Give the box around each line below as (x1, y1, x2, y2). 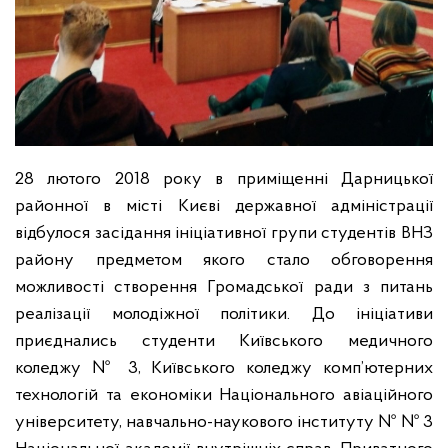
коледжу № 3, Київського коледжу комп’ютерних (15, 358, 433, 378)
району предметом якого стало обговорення (15, 250, 433, 270)
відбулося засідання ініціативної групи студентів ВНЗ (15, 223, 433, 243)
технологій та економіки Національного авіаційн (15, 385, 407, 405)
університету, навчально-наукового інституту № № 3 (15, 412, 433, 432)
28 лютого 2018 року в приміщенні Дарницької (15, 169, 433, 189)
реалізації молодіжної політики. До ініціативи (15, 304, 433, 324)
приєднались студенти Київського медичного (15, 331, 433, 351)
